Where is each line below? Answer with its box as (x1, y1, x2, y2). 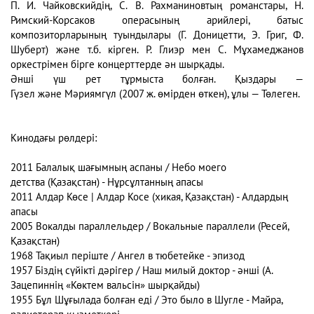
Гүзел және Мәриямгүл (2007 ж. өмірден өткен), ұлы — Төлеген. (11, 88, 300, 101)
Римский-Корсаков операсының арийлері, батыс (11, 14, 303, 27)
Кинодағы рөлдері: (11, 132, 100, 145)
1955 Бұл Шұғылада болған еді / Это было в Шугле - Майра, (11, 294, 282, 307)
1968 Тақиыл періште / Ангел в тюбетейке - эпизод (11, 250, 245, 263)
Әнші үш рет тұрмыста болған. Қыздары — (11, 73, 303, 86)
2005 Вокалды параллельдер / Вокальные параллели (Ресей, (11, 220, 289, 233)
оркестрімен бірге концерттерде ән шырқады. (11, 58, 226, 71)
